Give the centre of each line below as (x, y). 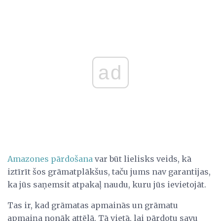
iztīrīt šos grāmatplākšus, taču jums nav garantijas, (109, 172)
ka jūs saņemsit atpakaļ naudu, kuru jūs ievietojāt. (107, 185)
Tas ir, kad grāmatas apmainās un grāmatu (93, 205)
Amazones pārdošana (50, 159)
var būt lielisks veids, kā (142, 159)
